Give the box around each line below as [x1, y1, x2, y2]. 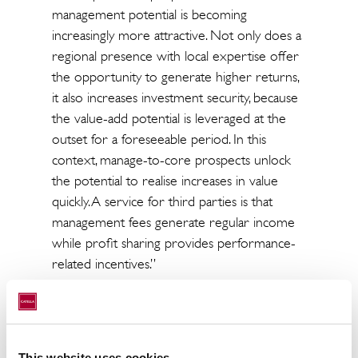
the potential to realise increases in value [51, 172, 278, 189]
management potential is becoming [51, 6, 247, 23]
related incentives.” [51, 255, 156, 272]
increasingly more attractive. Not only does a [51, 26, 301, 44]
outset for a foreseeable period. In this [51, 130, 266, 148]
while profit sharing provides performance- [51, 234, 296, 252]
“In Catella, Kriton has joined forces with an [51, 288, 291, 305]
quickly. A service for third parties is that [51, 193, 272, 210]
